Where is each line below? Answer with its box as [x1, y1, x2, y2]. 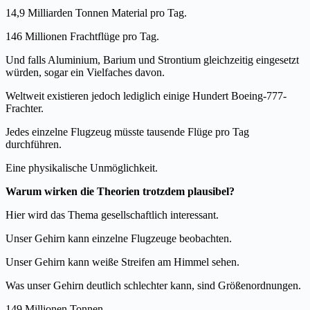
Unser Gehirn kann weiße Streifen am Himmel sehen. [6, 255, 239, 268]
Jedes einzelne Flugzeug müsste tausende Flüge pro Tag [6, 125, 249, 138]
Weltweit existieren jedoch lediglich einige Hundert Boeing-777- [6, 89, 286, 102]
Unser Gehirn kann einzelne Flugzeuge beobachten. [6, 232, 232, 244]
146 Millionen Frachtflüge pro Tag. [6, 30, 159, 42]
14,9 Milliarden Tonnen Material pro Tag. [6, 6, 187, 19]
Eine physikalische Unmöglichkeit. [6, 161, 158, 174]
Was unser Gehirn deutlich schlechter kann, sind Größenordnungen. [6, 279, 301, 291]
